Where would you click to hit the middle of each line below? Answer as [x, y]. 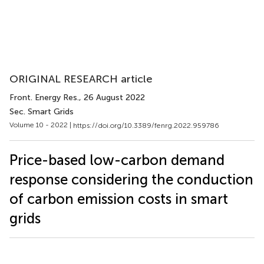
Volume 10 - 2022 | [41, 125]
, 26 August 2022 [112, 98]
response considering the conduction [131, 179]
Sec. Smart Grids [42, 112]
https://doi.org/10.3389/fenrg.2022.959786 [146, 125]
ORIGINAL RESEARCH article [81, 79]
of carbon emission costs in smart [119, 199]
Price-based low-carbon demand [117, 160]
